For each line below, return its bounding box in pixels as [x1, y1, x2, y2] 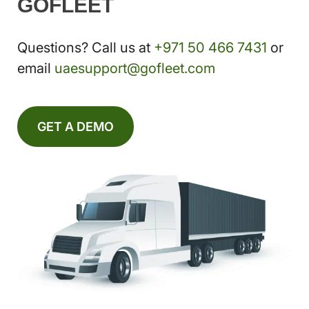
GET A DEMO [37, 119, 114, 134]
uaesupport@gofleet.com [54, 60, 215, 77]
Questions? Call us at [17, 39, 154, 56]
